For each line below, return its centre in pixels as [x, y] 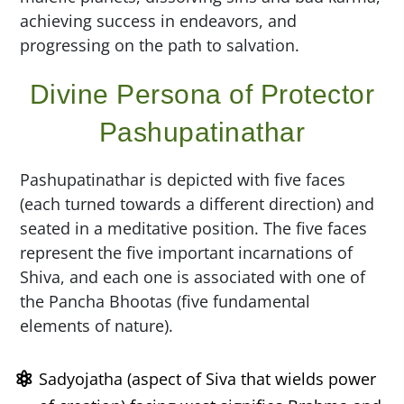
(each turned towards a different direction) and [197, 204]
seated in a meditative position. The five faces [194, 228]
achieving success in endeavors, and [159, 21]
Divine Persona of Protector [202, 94]
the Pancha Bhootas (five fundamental [165, 301]
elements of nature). [97, 326]
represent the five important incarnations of [187, 252]
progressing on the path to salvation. [160, 45]
